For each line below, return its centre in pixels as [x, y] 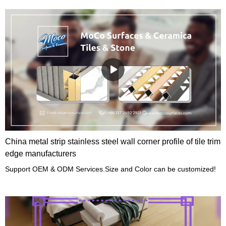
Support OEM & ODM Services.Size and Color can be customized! [111, 169]
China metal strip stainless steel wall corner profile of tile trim [113, 141]
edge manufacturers [41, 153]
